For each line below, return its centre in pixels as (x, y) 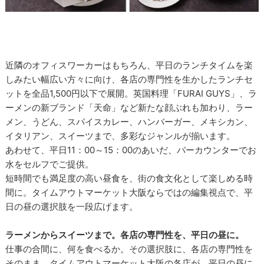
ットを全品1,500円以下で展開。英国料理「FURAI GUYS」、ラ (131, 93)
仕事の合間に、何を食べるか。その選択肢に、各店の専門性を (129, 249)
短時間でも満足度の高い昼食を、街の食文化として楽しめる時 (129, 178)
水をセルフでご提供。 (50, 164)
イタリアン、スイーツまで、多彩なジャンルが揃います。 (121, 136)
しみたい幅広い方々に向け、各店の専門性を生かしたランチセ (129, 79)
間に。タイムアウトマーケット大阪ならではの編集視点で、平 (129, 192)
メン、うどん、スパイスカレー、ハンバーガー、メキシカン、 (129, 121)
